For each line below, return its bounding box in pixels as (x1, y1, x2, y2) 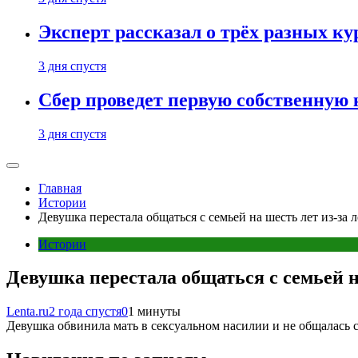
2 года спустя (49, 304, 121, 319)
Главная (38, 181, 82, 195)
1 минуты (128, 304, 181, 319)
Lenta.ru (6, 304, 49, 319)
